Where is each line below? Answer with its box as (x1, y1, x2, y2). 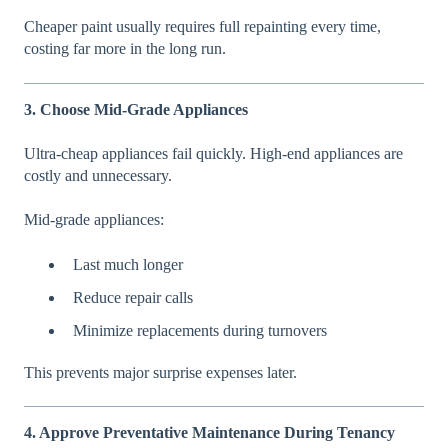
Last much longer (73, 255, 183, 273)
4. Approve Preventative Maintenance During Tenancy (24, 424, 395, 442)
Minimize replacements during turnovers (73, 322, 327, 340)
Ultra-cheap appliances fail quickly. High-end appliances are (24, 144, 403, 162)
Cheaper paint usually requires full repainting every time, (24, 18, 381, 36)
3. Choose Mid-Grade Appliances (24, 100, 248, 118)
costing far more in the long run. (24, 40, 226, 58)
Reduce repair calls (73, 288, 193, 306)
